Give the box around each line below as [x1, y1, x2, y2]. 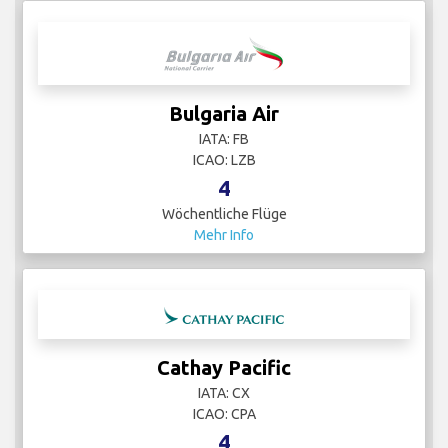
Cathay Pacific [157, 356, 291, 380]
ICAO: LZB [192, 152, 256, 169]
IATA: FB [199, 131, 249, 148]
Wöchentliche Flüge [161, 206, 287, 223]
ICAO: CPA [192, 406, 256, 423]
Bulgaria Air [169, 102, 279, 126]
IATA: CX [198, 385, 250, 402]
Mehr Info [194, 227, 254, 244]
